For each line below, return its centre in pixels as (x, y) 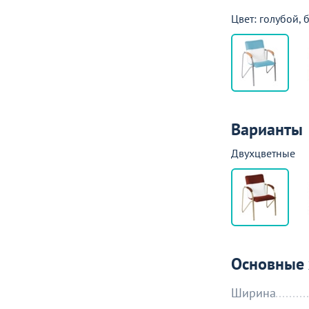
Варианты (267, 129)
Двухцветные (263, 153)
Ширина (253, 293)
